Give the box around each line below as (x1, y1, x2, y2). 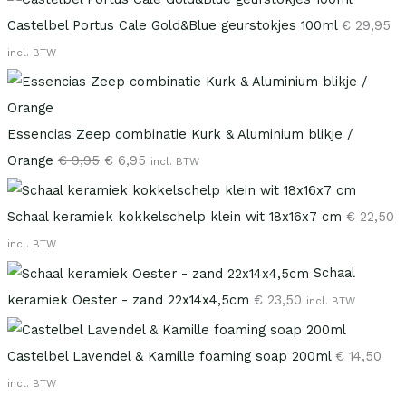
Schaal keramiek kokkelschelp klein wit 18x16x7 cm (6, 208, 342, 226)
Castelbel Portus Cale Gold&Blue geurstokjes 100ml (6, 17, 337, 34)
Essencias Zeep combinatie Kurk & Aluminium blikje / (6, 125, 353, 142)
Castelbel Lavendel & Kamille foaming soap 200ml (6, 348, 331, 365)
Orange (6, 151, 53, 169)
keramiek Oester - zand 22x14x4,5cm (6, 291, 249, 308)
